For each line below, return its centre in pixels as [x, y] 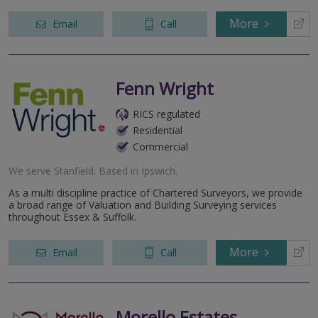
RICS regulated [166, 114]
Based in [119, 171]
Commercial [160, 147]
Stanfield [74, 171]
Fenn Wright [165, 89]
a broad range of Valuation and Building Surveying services [143, 205]
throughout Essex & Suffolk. [72, 217]
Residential [158, 131]
